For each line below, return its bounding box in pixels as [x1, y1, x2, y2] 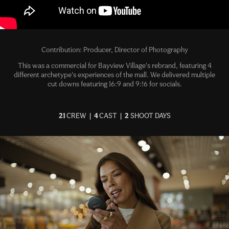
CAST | [99, 111, 125, 120]
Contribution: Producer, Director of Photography [41, 45, 188, 54]
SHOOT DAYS [128, 111, 171, 120]
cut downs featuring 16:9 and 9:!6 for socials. [47, 80, 182, 88]
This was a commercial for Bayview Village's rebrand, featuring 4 [17, 61, 212, 70]
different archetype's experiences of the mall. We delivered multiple [14, 71, 215, 79]
